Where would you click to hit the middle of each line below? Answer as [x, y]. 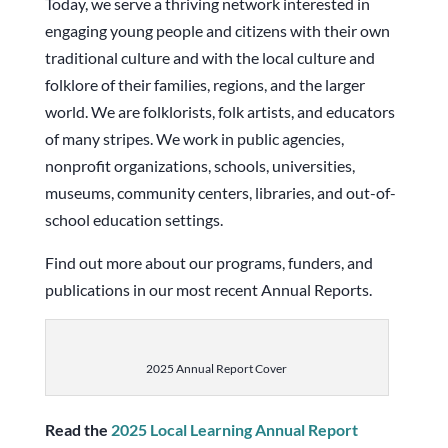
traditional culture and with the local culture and [209, 57]
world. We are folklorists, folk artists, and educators [219, 111]
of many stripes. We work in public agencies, [194, 138]
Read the [77, 429]
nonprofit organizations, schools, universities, [199, 165]
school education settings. [133, 219]
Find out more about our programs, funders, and [208, 262]
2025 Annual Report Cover [217, 368]
